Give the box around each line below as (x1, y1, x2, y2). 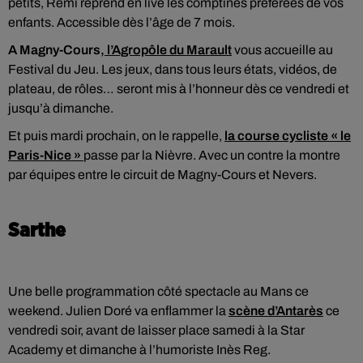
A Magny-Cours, (8, 43, 105, 57)
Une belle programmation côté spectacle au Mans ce (8, 284, 309, 298)
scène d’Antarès (228, 304, 323, 318)
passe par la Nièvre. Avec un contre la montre (83, 148, 340, 162)
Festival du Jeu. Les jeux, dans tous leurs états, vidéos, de (8, 62, 337, 76)
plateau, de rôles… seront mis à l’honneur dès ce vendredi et (8, 82, 349, 96)
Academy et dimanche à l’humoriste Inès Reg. (8, 343, 271, 357)
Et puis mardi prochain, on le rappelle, (8, 129, 224, 143)
